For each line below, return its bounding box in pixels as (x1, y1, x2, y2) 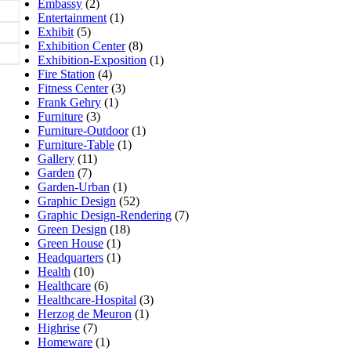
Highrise (38, 321, 80, 335)
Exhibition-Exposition (38, 53, 147, 67)
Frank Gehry (38, 96, 101, 110)
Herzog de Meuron (38, 307, 132, 321)
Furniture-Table (38, 138, 114, 152)
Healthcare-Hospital (38, 293, 136, 307)
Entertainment (38, 11, 107, 25)
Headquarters (38, 251, 103, 265)
